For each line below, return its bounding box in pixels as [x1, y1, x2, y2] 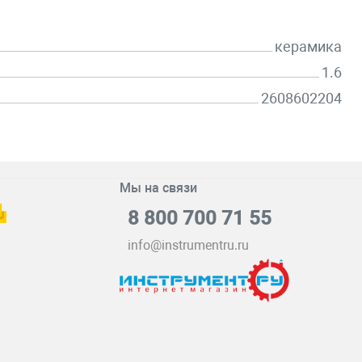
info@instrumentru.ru [127, 238, 249, 253]
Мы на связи [119, 180, 197, 196]
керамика [275, 37, 342, 55]
